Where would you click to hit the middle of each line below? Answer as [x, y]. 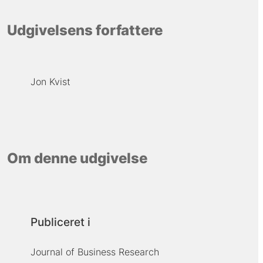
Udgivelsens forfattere [85, 30]
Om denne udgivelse [77, 159]
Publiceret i [60, 222]
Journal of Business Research [95, 252]
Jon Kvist [50, 81]
